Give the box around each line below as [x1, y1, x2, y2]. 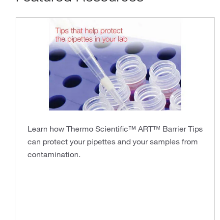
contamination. [27, 149, 81, 159]
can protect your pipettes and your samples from [27, 136, 198, 146]
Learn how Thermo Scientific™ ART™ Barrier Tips [27, 123, 203, 134]
